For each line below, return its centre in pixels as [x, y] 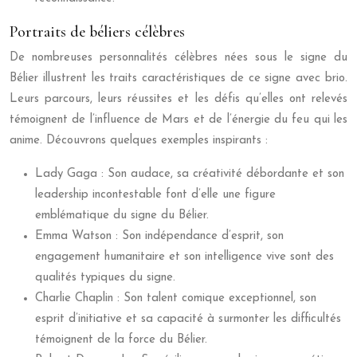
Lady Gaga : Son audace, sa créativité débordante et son [190, 175]
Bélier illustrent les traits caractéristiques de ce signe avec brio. [178, 79]
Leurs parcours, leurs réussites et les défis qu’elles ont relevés [178, 100]
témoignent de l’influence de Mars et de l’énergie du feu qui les [178, 120]
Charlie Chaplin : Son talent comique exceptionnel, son [176, 299]
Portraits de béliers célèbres [97, 32]
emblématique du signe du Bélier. [122, 216]
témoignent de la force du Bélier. [121, 340]
